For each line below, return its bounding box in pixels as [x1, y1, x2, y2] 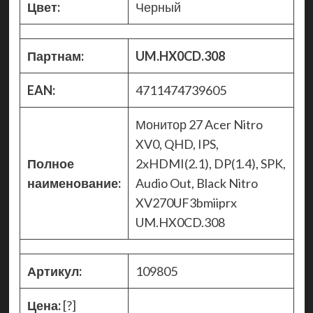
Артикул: [27, 263, 82, 279]
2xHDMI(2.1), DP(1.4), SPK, [135, 156, 286, 172]
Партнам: [27, 48, 84, 64]
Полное [27, 156, 74, 172]
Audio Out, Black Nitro [135, 175, 258, 191]
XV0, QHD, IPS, [135, 136, 219, 152]
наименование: [27, 175, 121, 191]
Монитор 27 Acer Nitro [135, 117, 263, 133]
